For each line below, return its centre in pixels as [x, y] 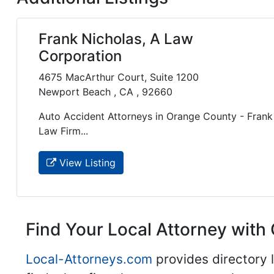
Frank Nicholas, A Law [116, 39]
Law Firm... [63, 131]
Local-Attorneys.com [89, 259]
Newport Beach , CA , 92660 [106, 92]
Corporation [80, 56]
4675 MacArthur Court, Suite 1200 [119, 77]
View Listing [86, 162]
